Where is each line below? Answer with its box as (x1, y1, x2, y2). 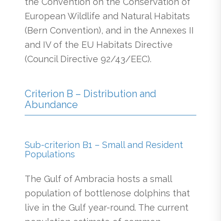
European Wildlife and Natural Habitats (25, 10, 190, 21)
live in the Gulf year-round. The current (25, 202, 188, 213)
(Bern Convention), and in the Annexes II (25, 25, 194, 36)
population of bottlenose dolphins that (25, 187, 190, 198)
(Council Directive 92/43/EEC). (25, 53, 151, 64)
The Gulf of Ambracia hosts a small (25, 173, 172, 184)
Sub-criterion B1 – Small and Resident (25, 140, 183, 150)
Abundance (25, 99, 78, 111)
